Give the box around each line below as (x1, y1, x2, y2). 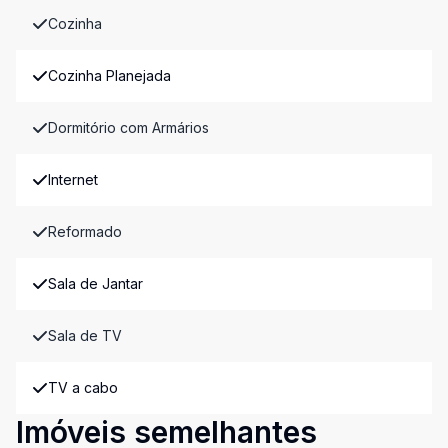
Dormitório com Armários (48, 119, 209, 136)
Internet (48, 171, 98, 188)
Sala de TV (48, 327, 122, 344)
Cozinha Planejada (48, 67, 171, 84)
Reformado (48, 223, 122, 240)
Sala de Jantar (48, 275, 143, 292)
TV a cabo (48, 379, 118, 396)
